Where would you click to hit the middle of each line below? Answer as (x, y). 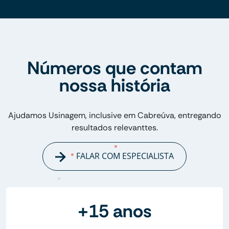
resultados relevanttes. (114, 128)
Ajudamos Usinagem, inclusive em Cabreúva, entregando (114, 116)
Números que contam (114, 68)
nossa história (114, 86)
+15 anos (114, 211)
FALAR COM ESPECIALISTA (124, 156)
